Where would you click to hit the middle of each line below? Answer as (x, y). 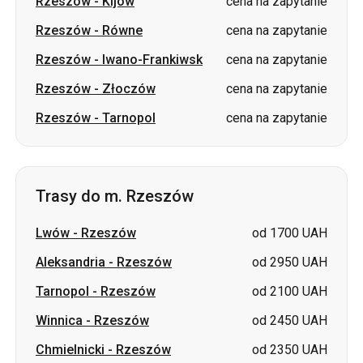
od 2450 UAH (290, 320)
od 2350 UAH (290, 350)
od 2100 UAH (290, 291)
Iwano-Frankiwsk (152, 60)
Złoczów (129, 89)
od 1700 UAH (290, 233)
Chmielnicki (70, 350)
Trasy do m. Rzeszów (115, 196)
